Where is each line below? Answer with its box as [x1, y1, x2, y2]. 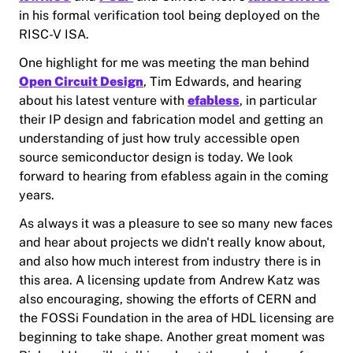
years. [19, 188, 54, 203]
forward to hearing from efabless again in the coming [19, 169, 329, 184]
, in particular [240, 93, 317, 109]
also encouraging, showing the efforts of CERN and [19, 292, 317, 307]
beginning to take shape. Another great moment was [19, 329, 325, 345]
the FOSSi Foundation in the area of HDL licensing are [19, 310, 334, 326]
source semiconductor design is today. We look [19, 150, 293, 165]
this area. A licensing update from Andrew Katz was [19, 273, 320, 288]
